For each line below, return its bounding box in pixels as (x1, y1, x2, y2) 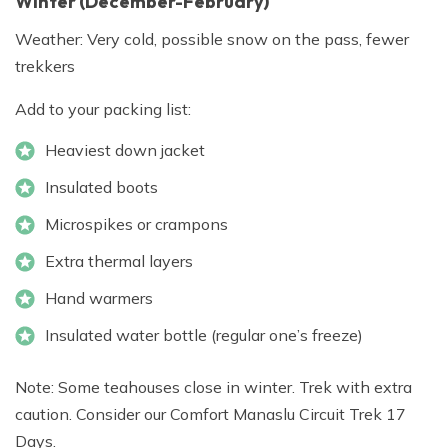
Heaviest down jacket (45, 140, 205, 161)
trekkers (15, 56, 75, 77)
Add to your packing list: (15, 99, 191, 120)
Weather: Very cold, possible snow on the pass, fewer (15, 29, 409, 50)
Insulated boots (45, 177, 158, 198)
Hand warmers (45, 288, 153, 309)
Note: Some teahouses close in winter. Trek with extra (15, 377, 412, 398)
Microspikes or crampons (45, 214, 228, 235)
